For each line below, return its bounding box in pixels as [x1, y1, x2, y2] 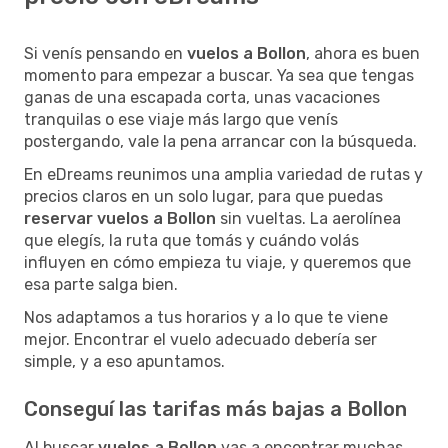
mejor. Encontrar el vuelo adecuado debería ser [24, 329, 377, 349]
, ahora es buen [306, 43, 420, 63]
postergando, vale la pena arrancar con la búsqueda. [24, 131, 417, 151]
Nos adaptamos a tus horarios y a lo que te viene [24, 307, 388, 327]
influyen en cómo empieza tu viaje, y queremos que [24, 252, 411, 272]
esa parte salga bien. [24, 274, 178, 294]
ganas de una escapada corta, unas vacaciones [24, 87, 380, 107]
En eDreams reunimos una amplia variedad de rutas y [24, 164, 423, 184]
